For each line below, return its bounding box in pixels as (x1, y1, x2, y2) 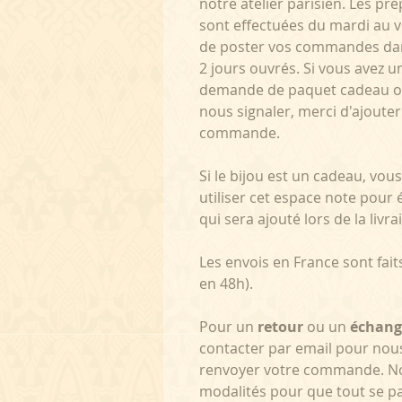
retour (258, 317, 303, 337)
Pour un (199, 317, 258, 337)
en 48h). (199, 274, 253, 294)
